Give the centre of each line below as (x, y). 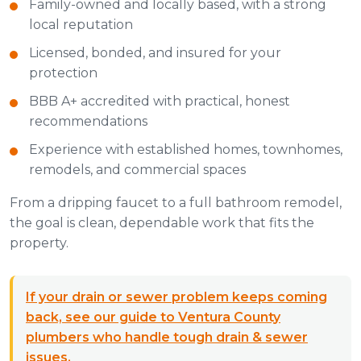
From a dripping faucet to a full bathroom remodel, (176, 203)
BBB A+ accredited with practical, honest (160, 102)
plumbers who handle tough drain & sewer (167, 338)
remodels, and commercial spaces (137, 170)
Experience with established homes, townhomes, (186, 150)
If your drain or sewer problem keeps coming (176, 297)
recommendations (88, 122)
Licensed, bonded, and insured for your (155, 53)
